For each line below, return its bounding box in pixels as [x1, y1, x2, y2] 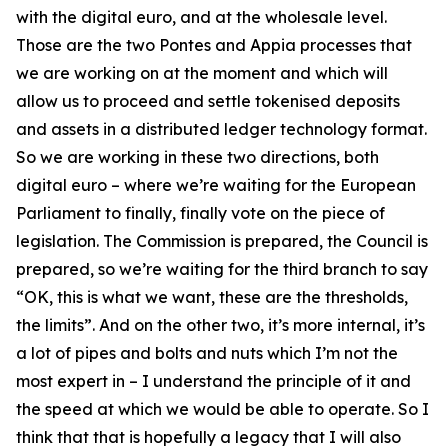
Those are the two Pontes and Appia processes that [16, 35, 412, 55]
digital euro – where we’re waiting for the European [16, 175, 416, 195]
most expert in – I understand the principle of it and [16, 371, 411, 391]
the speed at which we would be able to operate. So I [16, 399, 429, 419]
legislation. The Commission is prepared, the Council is [16, 231, 428, 251]
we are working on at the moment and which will [16, 63, 388, 83]
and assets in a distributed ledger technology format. [16, 119, 427, 139]
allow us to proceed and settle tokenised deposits [16, 91, 400, 111]
